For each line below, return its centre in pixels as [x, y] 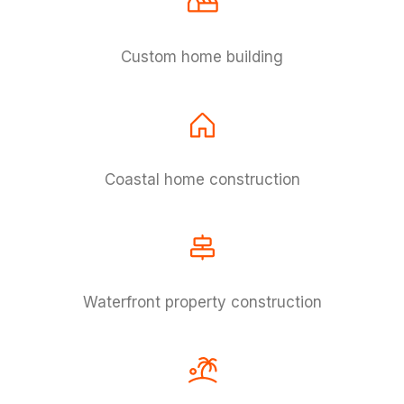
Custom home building [202, 57]
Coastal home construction [202, 179]
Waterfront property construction [202, 302]
